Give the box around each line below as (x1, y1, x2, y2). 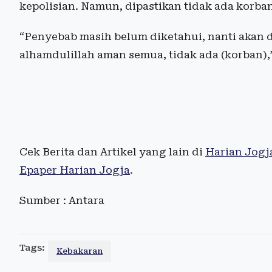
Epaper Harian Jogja (19, 164, 130, 177)
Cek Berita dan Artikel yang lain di (19, 146, 205, 158)
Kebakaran (56, 246, 103, 256)
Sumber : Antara (19, 194, 104, 207)
